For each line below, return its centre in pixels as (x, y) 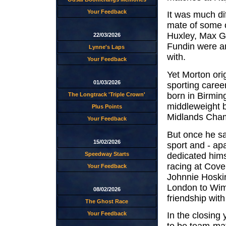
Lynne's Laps (107, 47)
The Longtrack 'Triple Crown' (107, 94)
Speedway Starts (107, 154)
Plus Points (107, 106)
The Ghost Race (107, 201)
